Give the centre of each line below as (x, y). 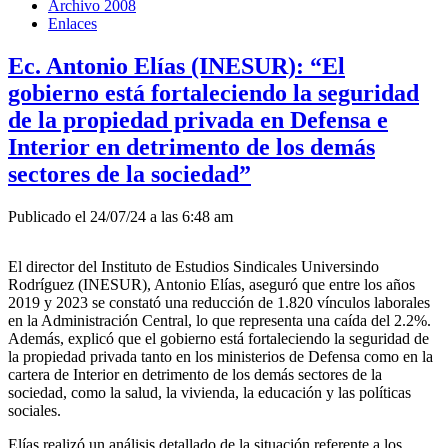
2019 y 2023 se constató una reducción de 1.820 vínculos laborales (219, 302)
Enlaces (72, 23)
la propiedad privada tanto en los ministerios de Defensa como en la (220, 356)
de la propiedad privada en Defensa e (198, 119)
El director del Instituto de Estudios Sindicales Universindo (193, 266)
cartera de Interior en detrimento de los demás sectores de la (195, 374)
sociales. (34, 410)
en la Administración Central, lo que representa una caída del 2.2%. (219, 320)
